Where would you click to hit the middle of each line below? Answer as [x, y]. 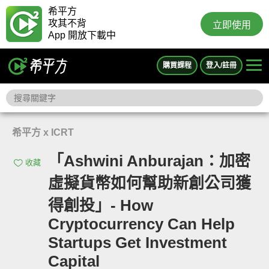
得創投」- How [101, 205]
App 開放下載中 [82, 35]
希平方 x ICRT [43, 132]
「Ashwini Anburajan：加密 [149, 161]
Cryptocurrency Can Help [141, 224]
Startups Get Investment [138, 243]
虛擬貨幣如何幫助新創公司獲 [150, 183]
